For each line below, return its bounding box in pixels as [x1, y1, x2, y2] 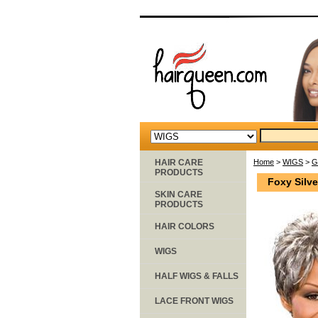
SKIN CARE [155, 189, 202, 199]
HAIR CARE [155, 157, 203, 168]
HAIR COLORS [155, 221, 214, 231]
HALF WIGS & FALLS [155, 270, 238, 281]
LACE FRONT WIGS [155, 295, 234, 306]
